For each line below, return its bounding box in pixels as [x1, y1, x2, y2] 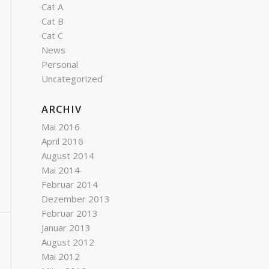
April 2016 [41, 135, 83, 147]
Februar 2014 [41, 178, 98, 190]
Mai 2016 [41, 121, 80, 133]
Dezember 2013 [41, 193, 110, 205]
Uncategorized [41, 73, 103, 85]
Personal [41, 58, 78, 70]
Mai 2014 [41, 164, 80, 176]
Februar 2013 [41, 207, 98, 219]
